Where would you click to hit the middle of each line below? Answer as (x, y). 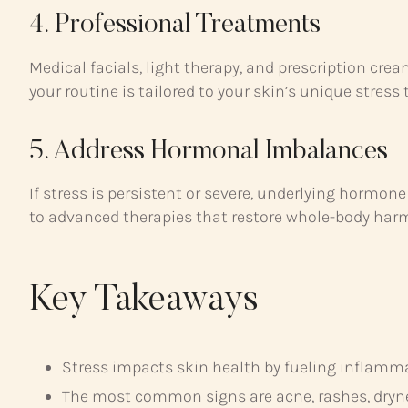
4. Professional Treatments (175, 26)
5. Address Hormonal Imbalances (209, 152)
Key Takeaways (144, 302)
